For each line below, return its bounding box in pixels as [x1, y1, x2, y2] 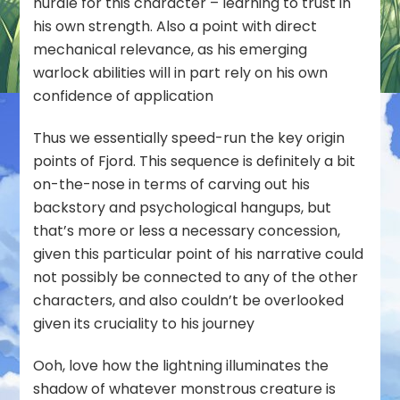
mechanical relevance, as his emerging [33, 38, 308, 60]
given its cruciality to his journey [33, 312, 255, 334]
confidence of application [33, 85, 214, 106]
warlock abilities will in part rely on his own [33, 62, 329, 83]
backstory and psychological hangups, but [33, 196, 332, 218]
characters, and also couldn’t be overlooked [33, 289, 345, 311]
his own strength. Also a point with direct [33, 15, 318, 37]
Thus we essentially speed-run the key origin [33, 127, 346, 148]
